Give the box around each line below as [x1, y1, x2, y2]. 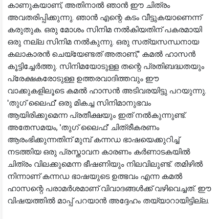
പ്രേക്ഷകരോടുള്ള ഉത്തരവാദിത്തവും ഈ [7, 74, 159, 83]
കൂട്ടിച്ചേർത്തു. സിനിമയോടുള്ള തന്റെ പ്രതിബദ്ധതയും [7, 62, 204, 71]
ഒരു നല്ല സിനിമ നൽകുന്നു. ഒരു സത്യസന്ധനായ [7, 37, 199, 46]
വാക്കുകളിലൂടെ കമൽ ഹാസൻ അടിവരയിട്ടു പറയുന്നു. [7, 86, 206, 95]
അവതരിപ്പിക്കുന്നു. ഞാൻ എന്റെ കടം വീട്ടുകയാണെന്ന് [7, 13, 201, 22]
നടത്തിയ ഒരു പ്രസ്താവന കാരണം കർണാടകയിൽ [7, 147, 190, 156]
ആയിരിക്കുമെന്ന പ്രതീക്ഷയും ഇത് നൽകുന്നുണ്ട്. [7, 110, 186, 120]
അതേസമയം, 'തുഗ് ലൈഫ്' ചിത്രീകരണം [7, 123, 159, 132]
